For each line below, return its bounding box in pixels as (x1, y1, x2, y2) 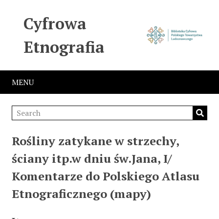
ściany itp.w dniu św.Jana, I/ (12, 151, 172, 166)
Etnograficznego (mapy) (12, 186, 151, 201)
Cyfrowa (23, 13, 87, 34)
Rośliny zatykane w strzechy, (12, 133, 179, 149)
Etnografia (23, 37, 105, 57)
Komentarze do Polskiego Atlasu (12, 168, 199, 184)
